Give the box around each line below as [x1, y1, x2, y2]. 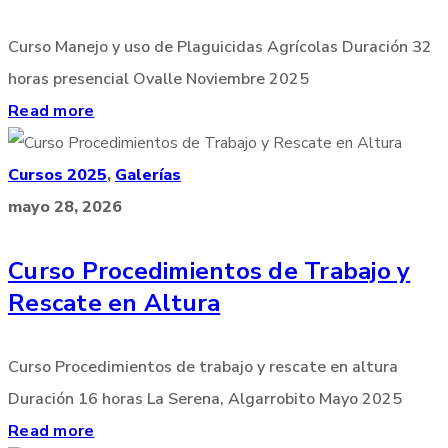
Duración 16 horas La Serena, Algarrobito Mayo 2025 [8, 387, 402, 410]
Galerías [115, 163, 181, 186]
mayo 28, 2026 [8, 195, 122, 218]
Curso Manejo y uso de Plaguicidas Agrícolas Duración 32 [8, 35, 432, 58]
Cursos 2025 [8, 163, 107, 186]
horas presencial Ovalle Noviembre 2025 [8, 67, 309, 90]
